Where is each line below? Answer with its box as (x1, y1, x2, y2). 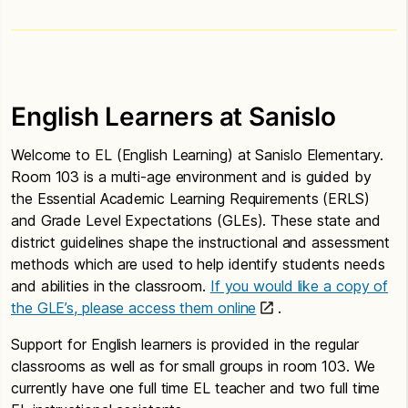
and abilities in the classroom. (11, 276, 210, 295)
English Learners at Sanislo (11, 100, 336, 132)
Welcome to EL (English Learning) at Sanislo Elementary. (11, 145, 383, 164)
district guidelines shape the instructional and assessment (11, 232, 391, 251)
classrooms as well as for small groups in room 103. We (11, 356, 375, 375)
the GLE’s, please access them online (11, 298, 257, 317)
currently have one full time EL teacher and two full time (11, 378, 381, 397)
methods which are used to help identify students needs (11, 254, 385, 273)
